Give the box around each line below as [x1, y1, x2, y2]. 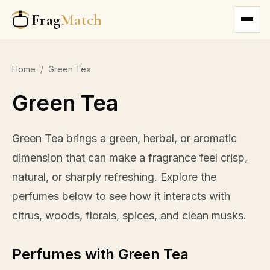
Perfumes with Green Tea [12, 245, 189, 263]
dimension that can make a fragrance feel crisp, [12, 151, 248, 164]
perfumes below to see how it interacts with [12, 190, 230, 202]
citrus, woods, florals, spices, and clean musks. [12, 209, 246, 222]
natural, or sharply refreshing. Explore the [12, 171, 216, 183]
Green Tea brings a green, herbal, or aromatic [12, 132, 237, 145]
